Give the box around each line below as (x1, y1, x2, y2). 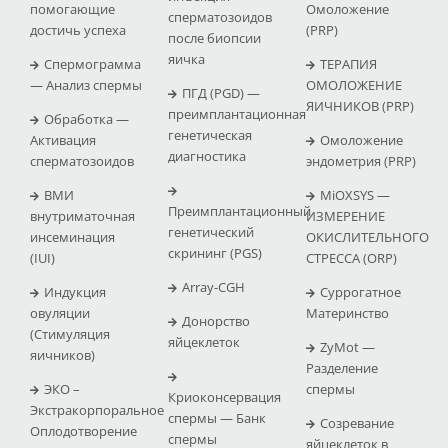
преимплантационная (167, 104, 306, 123)
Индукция (43, 282, 106, 301)
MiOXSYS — (319, 185, 390, 204)
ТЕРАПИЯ (319, 54, 377, 73)
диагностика (167, 146, 246, 165)
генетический (167, 222, 254, 241)
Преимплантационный (167, 201, 311, 220)
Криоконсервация (167, 387, 281, 406)
